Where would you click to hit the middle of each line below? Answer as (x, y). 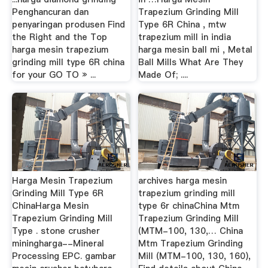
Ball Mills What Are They (191, 62)
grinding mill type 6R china (68, 62)
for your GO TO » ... (54, 74)
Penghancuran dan (50, 12)
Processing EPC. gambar (64, 256)
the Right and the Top (59, 37)
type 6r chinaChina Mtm (189, 206)
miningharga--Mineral (58, 243)
